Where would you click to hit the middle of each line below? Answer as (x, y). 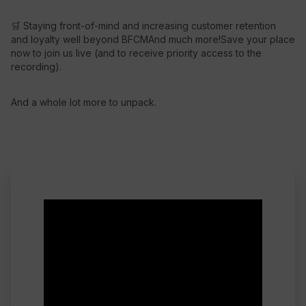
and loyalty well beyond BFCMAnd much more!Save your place (153, 39)
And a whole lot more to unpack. (84, 102)
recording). (36, 67)
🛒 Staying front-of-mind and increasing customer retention (143, 26)
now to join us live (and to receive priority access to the (136, 53)
